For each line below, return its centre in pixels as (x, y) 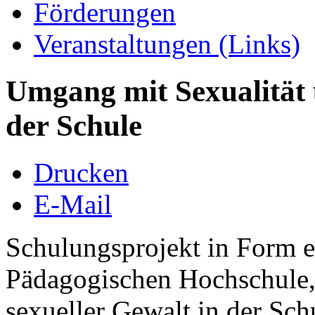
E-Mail (73, 204)
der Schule (74, 126)
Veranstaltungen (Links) (167, 44)
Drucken (81, 172)
